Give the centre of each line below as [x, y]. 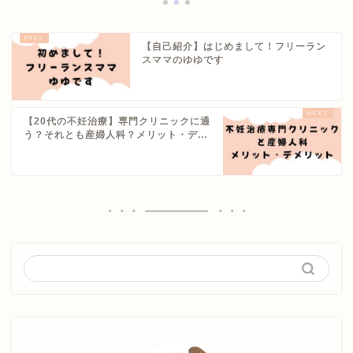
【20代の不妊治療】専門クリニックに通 [117, 122]
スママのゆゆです [183, 60]
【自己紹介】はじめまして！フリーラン [234, 47]
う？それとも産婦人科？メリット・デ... [115, 135]
